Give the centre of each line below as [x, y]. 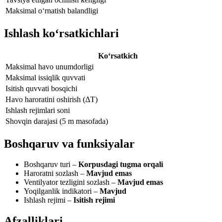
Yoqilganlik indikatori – [62, 191]
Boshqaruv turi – [51, 165]
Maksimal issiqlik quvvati [45, 77]
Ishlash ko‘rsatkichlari [61, 33]
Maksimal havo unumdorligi [50, 66]
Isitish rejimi [94, 200]
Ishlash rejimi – [49, 200]
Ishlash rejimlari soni [38, 110]
